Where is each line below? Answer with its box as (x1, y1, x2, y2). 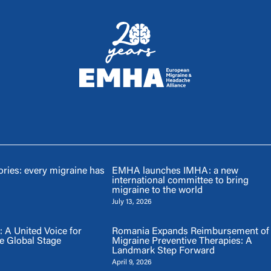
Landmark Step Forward (111, 246, 215, 256)
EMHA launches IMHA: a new (111, 166, 238, 176)
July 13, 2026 (111, 198, 152, 206)
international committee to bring (111, 175, 249, 186)
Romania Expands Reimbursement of (111, 226, 269, 237)
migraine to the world (111, 185, 203, 195)
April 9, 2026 (111, 258, 152, 266)
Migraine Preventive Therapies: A (111, 236, 252, 246)
